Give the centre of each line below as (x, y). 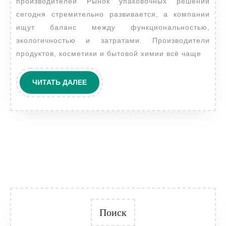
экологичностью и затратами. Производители (113, 41)
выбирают (132, 22)
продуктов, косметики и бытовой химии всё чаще (109, 54)
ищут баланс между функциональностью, (113, 27)
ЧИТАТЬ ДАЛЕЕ (60, 82)
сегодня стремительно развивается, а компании (113, 14)
